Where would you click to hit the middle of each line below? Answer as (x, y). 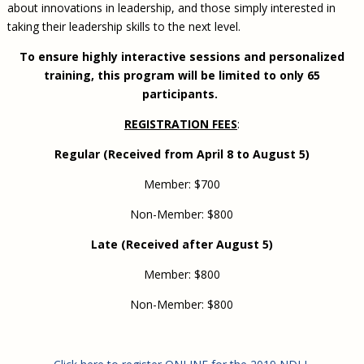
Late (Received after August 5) (182, 244)
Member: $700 (182, 184)
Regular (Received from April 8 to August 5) (182, 154)
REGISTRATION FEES (180, 123)
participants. (180, 93)
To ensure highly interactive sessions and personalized (182, 56)
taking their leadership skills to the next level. (123, 26)
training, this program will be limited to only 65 (182, 75)
